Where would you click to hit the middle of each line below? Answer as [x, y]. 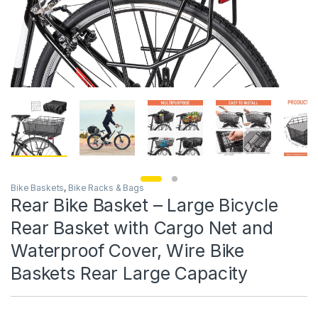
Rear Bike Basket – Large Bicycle [144, 205]
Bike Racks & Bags [106, 187]
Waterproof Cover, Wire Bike [128, 250]
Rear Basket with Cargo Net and [142, 227]
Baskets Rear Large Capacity [130, 273]
